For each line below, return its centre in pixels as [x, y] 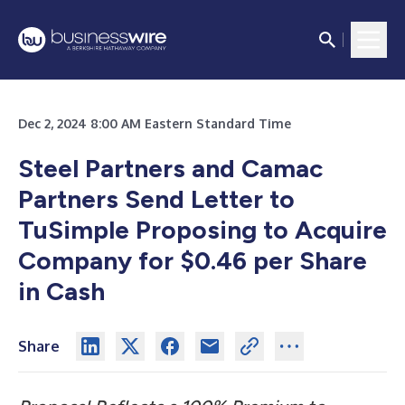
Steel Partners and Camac [170, 168]
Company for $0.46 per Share [193, 260]
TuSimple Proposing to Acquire [202, 230]
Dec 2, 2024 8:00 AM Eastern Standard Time [155, 123]
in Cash [61, 291]
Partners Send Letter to [156, 199]
